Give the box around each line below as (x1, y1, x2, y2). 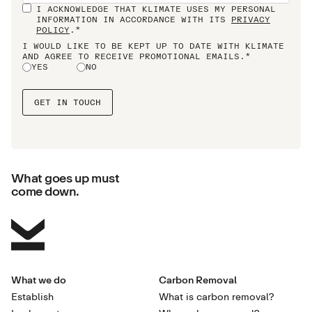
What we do (11, 274, 66, 286)
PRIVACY (231, 14, 270, 25)
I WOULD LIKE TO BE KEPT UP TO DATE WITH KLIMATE (22, 40, 284, 52)
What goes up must (11, 170, 127, 186)
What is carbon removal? (159, 290, 274, 303)
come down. (11, 183, 79, 199)
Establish (11, 290, 54, 303)
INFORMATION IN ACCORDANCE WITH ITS (36, 14, 231, 25)
